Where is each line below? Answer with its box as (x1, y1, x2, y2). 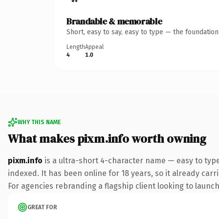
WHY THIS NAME (18, 118, 61, 126)
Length (66, 43, 85, 50)
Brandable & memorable (66, 15, 162, 27)
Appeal (85, 43, 104, 50)
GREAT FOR (27, 203, 57, 211)
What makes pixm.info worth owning (8, 130, 206, 147)
